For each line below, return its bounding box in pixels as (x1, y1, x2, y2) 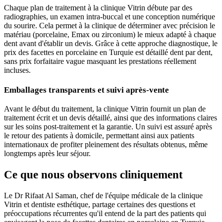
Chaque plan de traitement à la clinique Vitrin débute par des (4, 3, 192, 12)
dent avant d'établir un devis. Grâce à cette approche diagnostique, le (4, 39, 218, 48)
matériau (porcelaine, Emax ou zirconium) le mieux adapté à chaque (4, 30, 216, 39)
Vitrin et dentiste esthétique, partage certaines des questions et (4, 200, 195, 209)
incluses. (4, 66, 31, 75)
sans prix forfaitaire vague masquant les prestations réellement (4, 57, 196, 66)
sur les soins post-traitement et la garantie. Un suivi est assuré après (4, 122, 212, 131)
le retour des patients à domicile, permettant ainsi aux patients (4, 131, 194, 140)
